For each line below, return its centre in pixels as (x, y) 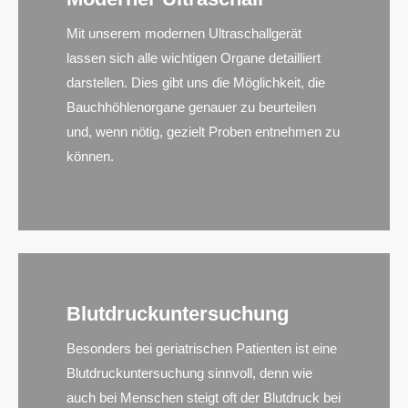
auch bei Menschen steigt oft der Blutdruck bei (204, 398)
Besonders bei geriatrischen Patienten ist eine (202, 349)
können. (91, 156)
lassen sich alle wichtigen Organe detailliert (194, 57)
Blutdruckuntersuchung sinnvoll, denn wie (190, 373)
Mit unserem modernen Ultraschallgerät (184, 33)
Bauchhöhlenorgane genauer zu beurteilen (192, 107)
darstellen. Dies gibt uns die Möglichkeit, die (196, 82)
